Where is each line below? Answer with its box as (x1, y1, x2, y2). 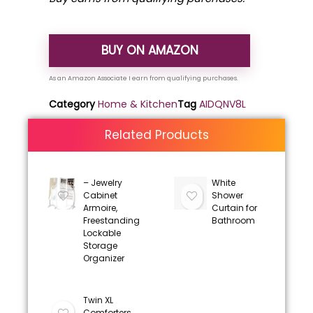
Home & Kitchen (98, 97, 177, 111)
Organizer (82, 252, 124, 264)
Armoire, (82, 202, 117, 214)
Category (49, 97, 95, 111)
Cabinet (82, 189, 117, 201)
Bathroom (211, 214, 255, 226)
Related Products (104, 126, 209, 143)
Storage (82, 240, 117, 252)
